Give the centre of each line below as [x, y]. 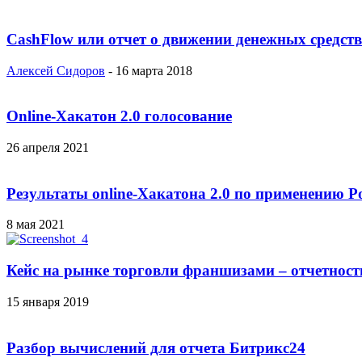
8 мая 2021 [36, 225]
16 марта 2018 [154, 70]
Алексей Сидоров [56, 70]
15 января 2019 [48, 301]
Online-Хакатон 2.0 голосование [119, 116]
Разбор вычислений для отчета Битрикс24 [156, 347]
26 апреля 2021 [48, 147]
